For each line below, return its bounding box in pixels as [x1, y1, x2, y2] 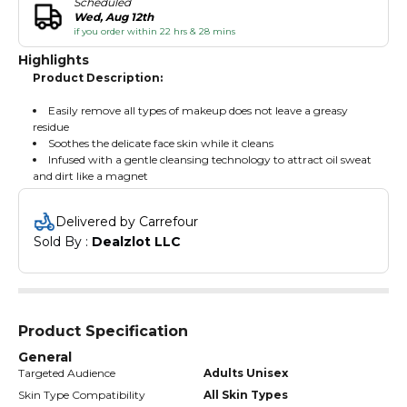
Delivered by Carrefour [55, 213, 198, 230]
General [18, 348, 72, 365]
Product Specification [18, 322, 188, 340]
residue [33, 119, 69, 134]
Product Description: [33, 70, 163, 84]
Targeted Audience [18, 365, 115, 380]
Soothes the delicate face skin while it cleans [48, 135, 273, 150]
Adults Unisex [203, 365, 288, 380]
